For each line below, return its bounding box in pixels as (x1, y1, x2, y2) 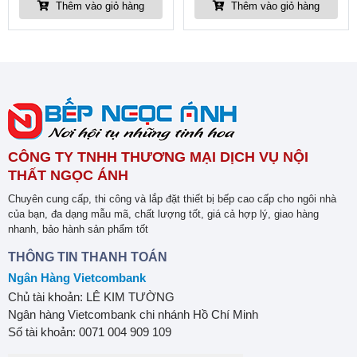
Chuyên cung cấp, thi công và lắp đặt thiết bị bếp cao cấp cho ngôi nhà (8, 192, 336, 205)
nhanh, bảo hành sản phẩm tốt (8, 222, 148, 235)
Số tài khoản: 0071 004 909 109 (8, 324, 171, 339)
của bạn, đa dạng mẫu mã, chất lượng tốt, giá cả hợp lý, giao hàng (8, 207, 319, 220)
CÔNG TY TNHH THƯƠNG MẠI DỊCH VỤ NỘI (8, 148, 308, 165)
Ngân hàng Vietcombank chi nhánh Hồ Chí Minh (8, 307, 258, 321)
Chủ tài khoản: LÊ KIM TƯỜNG (8, 289, 175, 304)
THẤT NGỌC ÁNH (8, 167, 128, 183)
